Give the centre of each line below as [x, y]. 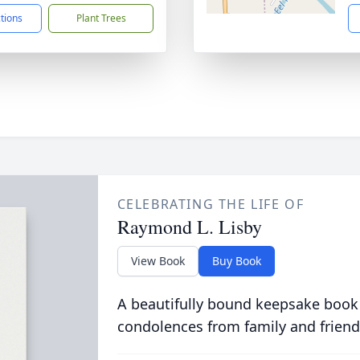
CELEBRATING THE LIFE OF [211, 204]
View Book [157, 261]
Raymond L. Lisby [189, 227]
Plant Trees [101, 18]
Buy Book [236, 261]
